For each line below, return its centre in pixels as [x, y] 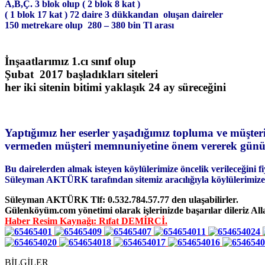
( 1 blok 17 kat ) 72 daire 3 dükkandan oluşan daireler [114, 14]
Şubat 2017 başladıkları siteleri [81, 74]
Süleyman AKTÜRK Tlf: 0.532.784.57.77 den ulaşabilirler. [122, 199]
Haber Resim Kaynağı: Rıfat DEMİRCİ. [86, 221]
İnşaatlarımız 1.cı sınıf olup [70, 61]
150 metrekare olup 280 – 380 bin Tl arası [89, 25]
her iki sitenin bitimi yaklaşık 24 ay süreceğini [115, 87]
